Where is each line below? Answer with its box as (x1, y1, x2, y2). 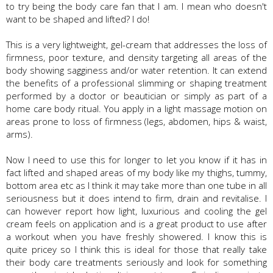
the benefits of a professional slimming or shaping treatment (6, 76, 267, 89)
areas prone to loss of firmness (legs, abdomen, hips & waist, (6, 115, 267, 127)
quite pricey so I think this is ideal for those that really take (6, 243, 267, 255)
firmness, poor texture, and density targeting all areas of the (6, 51, 267, 63)
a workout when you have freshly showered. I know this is (6, 230, 267, 243)
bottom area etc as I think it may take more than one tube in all (6, 179, 267, 191)
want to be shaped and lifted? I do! (6, 12, 152, 25)
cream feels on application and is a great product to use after (6, 217, 267, 230)
